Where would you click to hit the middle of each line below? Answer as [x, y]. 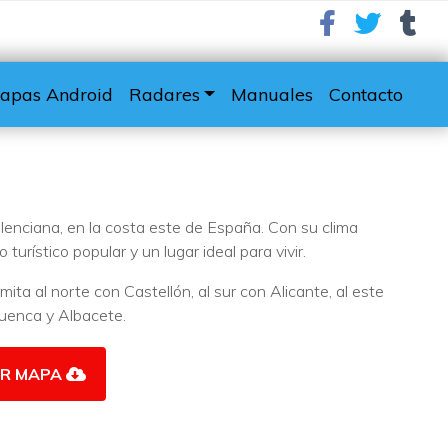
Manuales [272, 94]
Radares [164, 94]
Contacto [366, 94]
